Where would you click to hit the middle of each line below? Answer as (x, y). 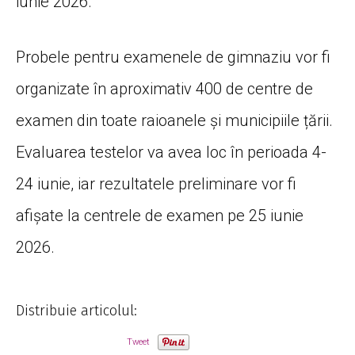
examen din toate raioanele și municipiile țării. (174, 121)
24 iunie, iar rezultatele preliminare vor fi (156, 184)
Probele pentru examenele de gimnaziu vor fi (173, 57)
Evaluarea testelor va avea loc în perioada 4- (171, 153)
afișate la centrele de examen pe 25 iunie (160, 216)
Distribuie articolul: (76, 311)
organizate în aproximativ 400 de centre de (164, 89)
